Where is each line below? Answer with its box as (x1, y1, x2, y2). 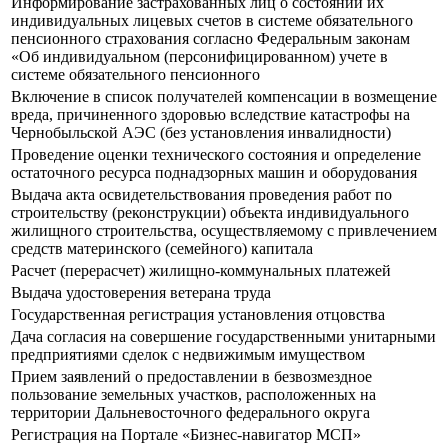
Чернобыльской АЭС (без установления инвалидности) (11, 124, 391, 142)
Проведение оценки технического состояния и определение (11, 146, 421, 164)
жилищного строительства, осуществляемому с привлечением (11, 222, 437, 240)
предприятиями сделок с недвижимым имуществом (11, 346, 365, 364)
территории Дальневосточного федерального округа (11, 404, 370, 422)
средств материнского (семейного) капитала (11, 240, 313, 258)
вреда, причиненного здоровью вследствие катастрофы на (11, 106, 410, 124)
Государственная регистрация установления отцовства (11, 306, 385, 324)
